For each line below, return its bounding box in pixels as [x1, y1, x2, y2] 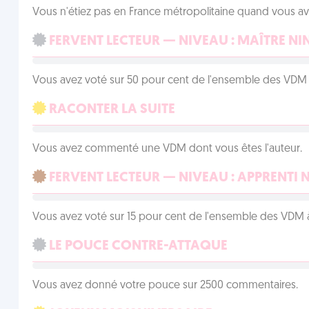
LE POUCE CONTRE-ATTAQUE [46, 239, 228, 253]
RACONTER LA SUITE [46, 103, 175, 117]
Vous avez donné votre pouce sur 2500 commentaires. [32, 280, 298, 291]
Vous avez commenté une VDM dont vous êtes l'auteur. [32, 143, 302, 154]
